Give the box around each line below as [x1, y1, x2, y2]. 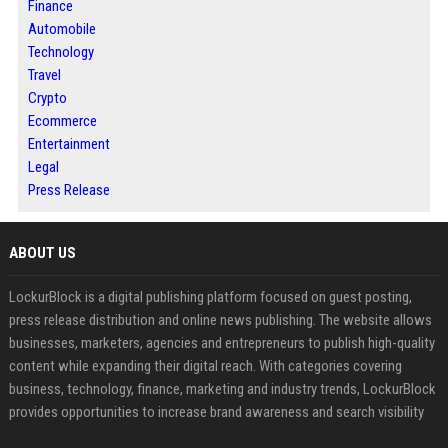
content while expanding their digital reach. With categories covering [8, 357, 402, 375]
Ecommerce [27, 112, 97, 130]
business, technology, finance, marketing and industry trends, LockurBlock [8, 380, 436, 398]
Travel [27, 66, 61, 84]
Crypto [27, 89, 67, 107]
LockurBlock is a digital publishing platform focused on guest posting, [8, 288, 412, 306]
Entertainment [27, 135, 110, 153]
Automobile [27, 20, 96, 38]
